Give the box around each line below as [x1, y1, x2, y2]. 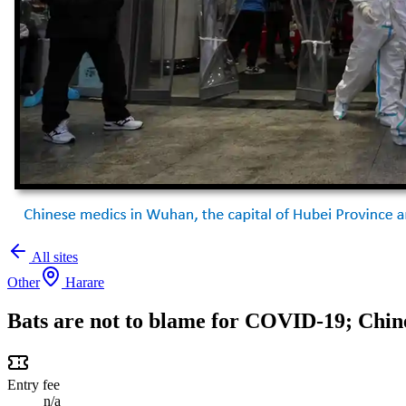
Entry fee [7, 376, 60, 392]
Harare [65, 275, 104, 290]
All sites [29, 249, 78, 265]
